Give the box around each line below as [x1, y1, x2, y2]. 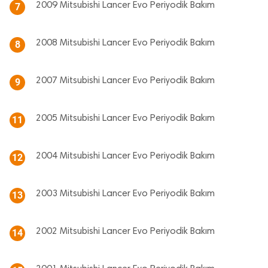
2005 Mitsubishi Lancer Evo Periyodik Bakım [36, 114, 215, 123]
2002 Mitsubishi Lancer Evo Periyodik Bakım [36, 227, 215, 236]
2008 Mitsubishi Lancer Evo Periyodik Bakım [36, 38, 215, 48]
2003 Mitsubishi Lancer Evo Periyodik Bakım [36, 189, 215, 199]
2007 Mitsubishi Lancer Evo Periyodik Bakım [36, 76, 215, 86]
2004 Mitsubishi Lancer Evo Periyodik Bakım [36, 151, 215, 161]
